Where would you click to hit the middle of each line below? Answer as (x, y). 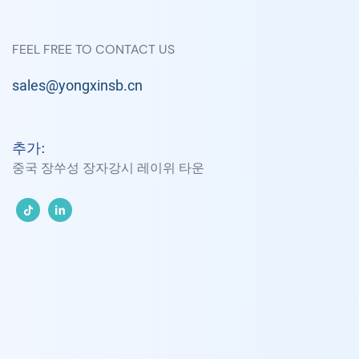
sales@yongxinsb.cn (77, 87)
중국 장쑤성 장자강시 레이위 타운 (108, 168)
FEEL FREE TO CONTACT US (93, 50)
